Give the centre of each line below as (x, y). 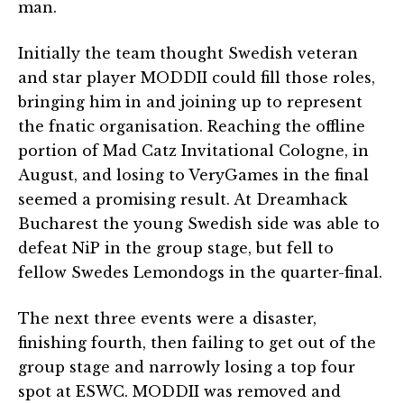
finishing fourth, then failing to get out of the (197, 342)
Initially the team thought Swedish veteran (188, 53)
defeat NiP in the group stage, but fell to (176, 248)
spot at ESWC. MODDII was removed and (179, 391)
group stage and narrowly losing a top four (187, 367)
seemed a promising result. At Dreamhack (183, 199)
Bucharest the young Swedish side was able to (199, 223)
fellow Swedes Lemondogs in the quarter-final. (200, 272)
